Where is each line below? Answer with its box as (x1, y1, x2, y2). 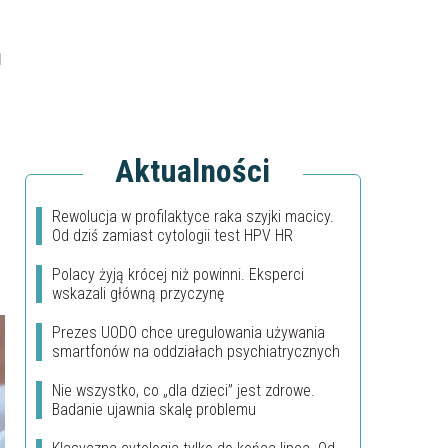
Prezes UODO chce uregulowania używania (52, 323, 325, 342)
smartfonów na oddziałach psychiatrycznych (52, 342, 340, 361)
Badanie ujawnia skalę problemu (52, 400, 256, 419)
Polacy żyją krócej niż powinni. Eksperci (52, 265, 304, 284)
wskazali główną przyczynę (52, 284, 224, 303)
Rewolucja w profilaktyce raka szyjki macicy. (52, 207, 334, 226)
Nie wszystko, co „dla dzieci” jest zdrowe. (52, 381, 315, 400)
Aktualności (115, 152, 271, 190)
